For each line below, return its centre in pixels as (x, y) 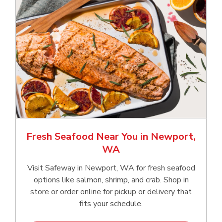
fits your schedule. (111, 203)
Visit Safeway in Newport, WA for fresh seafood (111, 168)
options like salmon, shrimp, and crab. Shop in (111, 180)
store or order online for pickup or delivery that (111, 192)
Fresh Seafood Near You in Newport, (111, 136)
